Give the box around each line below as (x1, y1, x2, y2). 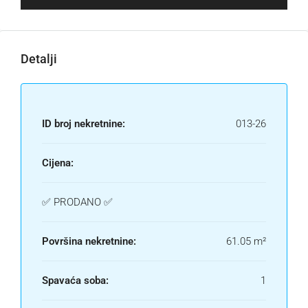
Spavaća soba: (42, 274, 109, 287)
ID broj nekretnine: (42, 117, 125, 130)
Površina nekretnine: (42, 234, 136, 247)
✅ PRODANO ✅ (42, 195, 113, 208)
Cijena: (42, 156, 74, 169)
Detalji (21, 51, 57, 66)
